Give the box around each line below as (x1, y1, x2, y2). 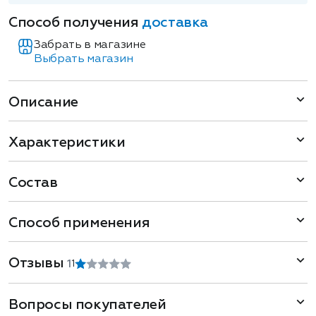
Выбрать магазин (34, 54, 133, 65)
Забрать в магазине (34, 39, 146, 51)
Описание (8, 95, 78, 109)
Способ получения (8, 16, 142, 30)
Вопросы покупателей (8, 298, 166, 312)
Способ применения (8, 216, 150, 230)
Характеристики (8, 135, 126, 150)
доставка (142, 16, 209, 30)
